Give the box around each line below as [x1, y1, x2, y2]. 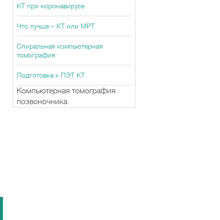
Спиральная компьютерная [17, 42, 103, 50]
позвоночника [17, 97, 67, 106]
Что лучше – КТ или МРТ [17, 22, 95, 30]
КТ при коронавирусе [17, 2, 84, 10]
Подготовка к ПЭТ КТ [17, 71, 85, 79]
